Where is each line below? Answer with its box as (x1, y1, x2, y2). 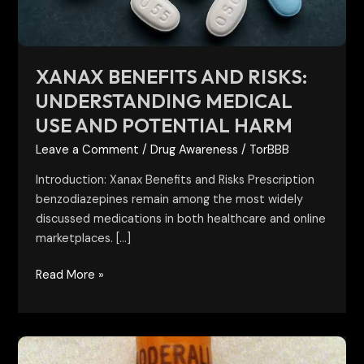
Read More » (36, 267, 105, 284)
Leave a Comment (36, 142, 140, 158)
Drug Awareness (150, 142, 239, 158)
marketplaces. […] (36, 230, 132, 246)
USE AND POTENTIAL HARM (36, 113, 293, 138)
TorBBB (249, 142, 290, 158)
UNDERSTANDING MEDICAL (36, 89, 293, 114)
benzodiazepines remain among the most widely (36, 191, 304, 207)
